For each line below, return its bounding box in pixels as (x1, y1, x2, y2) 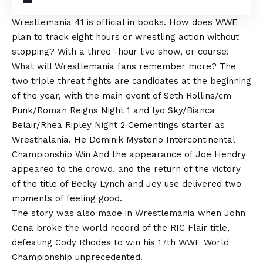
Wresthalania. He (12, 134, 89, 145)
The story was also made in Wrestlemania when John (12, 208, 245, 218)
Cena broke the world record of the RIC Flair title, (12, 222, 230, 233)
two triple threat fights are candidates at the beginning (12, 76, 251, 86)
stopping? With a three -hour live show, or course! (12, 46, 229, 57)
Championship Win (12, 149, 90, 160)
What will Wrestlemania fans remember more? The (12, 61, 236, 72)
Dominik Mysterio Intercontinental (89, 134, 235, 145)
